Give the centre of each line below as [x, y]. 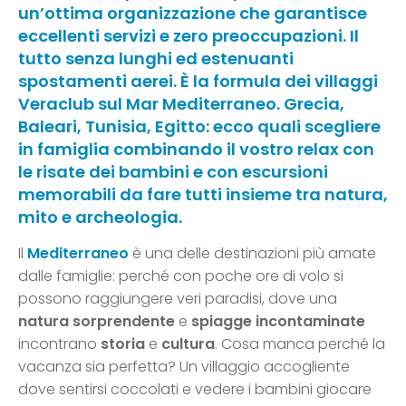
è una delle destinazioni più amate [254, 254]
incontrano [59, 344]
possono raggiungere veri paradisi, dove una [178, 299]
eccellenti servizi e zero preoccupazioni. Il [188, 36]
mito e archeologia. [100, 217]
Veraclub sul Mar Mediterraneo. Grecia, [181, 104]
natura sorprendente [97, 322]
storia [123, 344]
